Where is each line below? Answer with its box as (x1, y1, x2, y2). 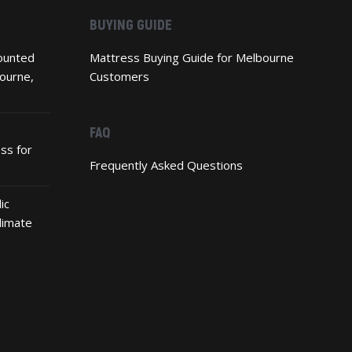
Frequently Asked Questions (89, 156, 243, 173)
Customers (89, 68, 149, 84)
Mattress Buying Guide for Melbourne (89, 49, 294, 65)
